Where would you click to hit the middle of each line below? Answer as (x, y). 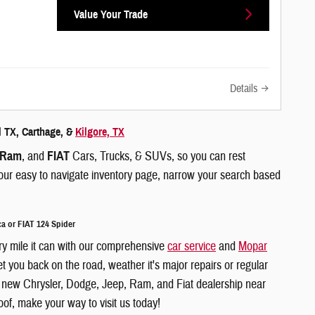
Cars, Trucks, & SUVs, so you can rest (157, 156)
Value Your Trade (110, 14)
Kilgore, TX (100, 133)
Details (244, 89)
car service (192, 247)
